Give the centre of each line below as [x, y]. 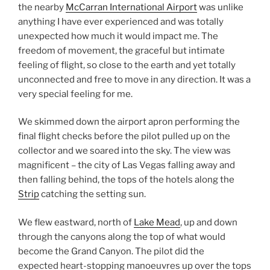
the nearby [42, 7]
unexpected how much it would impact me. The [118, 36]
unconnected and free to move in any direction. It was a [134, 79]
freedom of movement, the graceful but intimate [121, 50]
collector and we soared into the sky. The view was [124, 151]
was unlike [220, 7]
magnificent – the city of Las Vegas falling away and [127, 165]
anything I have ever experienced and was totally [121, 21]
